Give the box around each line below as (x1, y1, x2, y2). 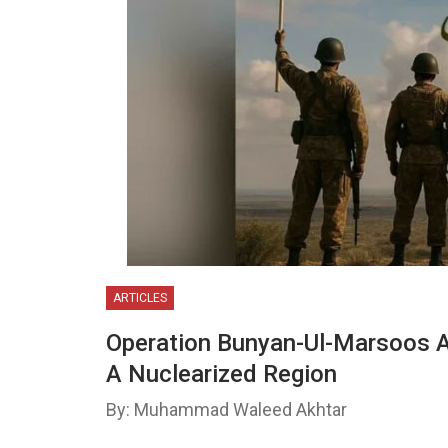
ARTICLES (113, 291, 167, 305)
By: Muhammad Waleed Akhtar (106, 399, 347, 420)
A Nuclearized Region (106, 360, 337, 388)
